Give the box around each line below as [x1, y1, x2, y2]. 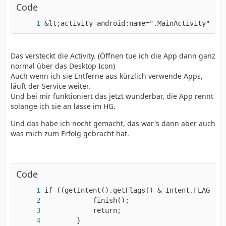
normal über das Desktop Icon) [11, 61, 115, 71]
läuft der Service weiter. [11, 81, 90, 91]
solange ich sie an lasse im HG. [11, 101, 116, 111]
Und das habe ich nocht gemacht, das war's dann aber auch [11, 119, 215, 128]
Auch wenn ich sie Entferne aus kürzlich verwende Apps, [11, 71, 203, 81]
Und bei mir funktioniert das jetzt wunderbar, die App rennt [11, 91, 213, 101]
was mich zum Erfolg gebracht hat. [11, 129, 129, 138]
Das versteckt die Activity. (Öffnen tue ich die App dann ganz [11, 51, 215, 61]
